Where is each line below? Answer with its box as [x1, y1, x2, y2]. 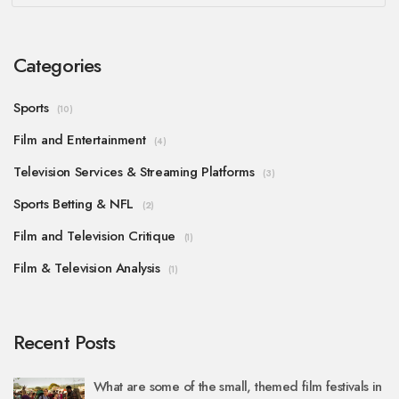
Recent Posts [13, 328, 116, 357]
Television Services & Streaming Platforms [13, 162, 255, 183]
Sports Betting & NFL [13, 194, 134, 215]
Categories [13, 51, 102, 80]
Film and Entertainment [13, 130, 146, 151]
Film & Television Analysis [13, 258, 160, 279]
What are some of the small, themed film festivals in [94, 377, 382, 397]
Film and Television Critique [13, 226, 175, 247]
